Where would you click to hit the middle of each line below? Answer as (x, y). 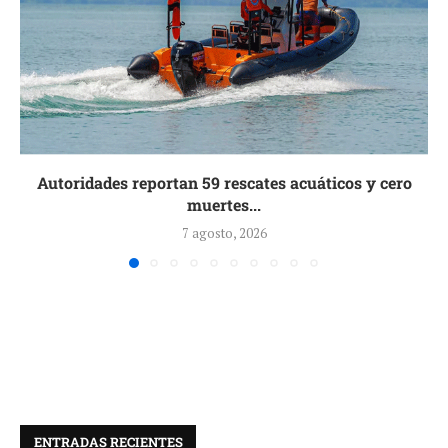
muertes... (224, 204)
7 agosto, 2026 (224, 232)
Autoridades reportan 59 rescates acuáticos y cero (224, 182)
